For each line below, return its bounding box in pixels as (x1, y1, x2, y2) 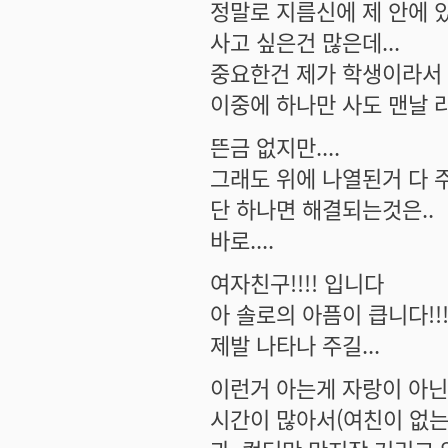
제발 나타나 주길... (210, 328, 380, 360)
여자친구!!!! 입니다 (210, 266, 384, 298)
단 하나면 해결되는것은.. (210, 192, 434, 224)
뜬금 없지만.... (210, 130, 340, 162)
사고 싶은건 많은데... (210, 25, 400, 57)
